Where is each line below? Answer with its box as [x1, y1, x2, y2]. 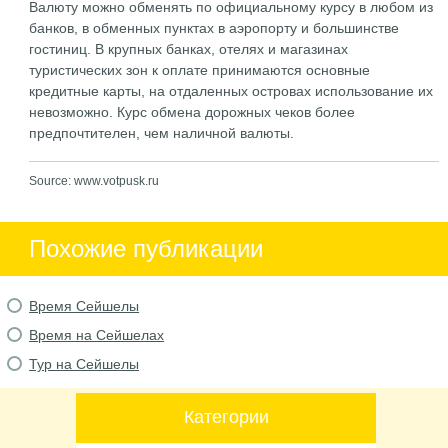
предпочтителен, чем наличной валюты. [29, 125, 295, 141]
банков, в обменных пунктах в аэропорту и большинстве [29, 20, 400, 36]
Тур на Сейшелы [29, 356, 140, 372]
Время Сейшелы [29, 298, 140, 314]
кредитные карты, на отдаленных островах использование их [29, 83, 434, 99]
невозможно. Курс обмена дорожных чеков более [29, 104, 356, 120]
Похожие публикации [29, 235, 264, 262]
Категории [183, 407, 269, 427]
